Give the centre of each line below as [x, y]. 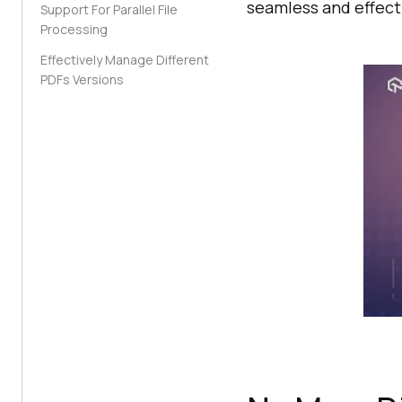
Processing [74, 29]
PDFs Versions [82, 79]
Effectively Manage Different [125, 60]
